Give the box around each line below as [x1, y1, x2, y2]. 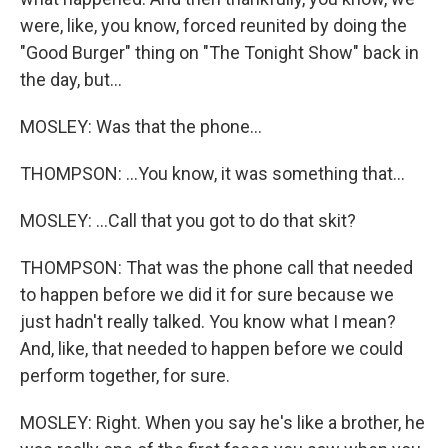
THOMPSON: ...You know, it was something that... [20, 163, 405, 185]
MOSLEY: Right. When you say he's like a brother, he [20, 412, 425, 434]
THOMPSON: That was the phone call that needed [20, 257, 413, 279]
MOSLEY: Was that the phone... [20, 116, 262, 138]
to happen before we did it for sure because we [20, 284, 394, 306]
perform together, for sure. [20, 365, 230, 387]
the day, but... [20, 69, 122, 91]
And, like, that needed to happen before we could [20, 338, 403, 360]
